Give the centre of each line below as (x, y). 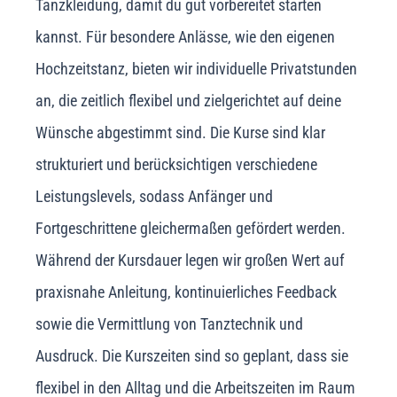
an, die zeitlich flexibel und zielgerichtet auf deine (188, 101)
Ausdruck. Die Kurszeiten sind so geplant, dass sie (192, 356)
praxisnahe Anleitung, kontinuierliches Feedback (186, 292)
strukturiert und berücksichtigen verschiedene (176, 165)
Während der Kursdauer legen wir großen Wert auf (190, 261)
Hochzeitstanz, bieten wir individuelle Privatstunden (196, 69)
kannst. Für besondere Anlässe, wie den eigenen (185, 37)
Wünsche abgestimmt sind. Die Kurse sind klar (180, 133)
